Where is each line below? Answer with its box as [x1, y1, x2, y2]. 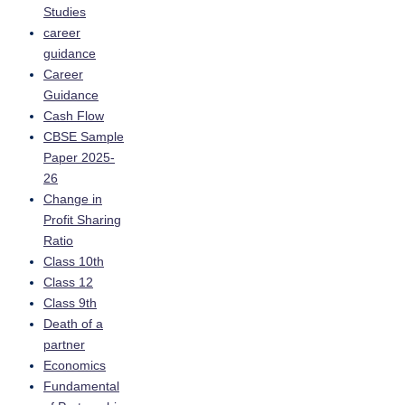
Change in [43, 193, 102, 207]
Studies [43, 5, 86, 20]
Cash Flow [43, 109, 104, 124]
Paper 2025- [43, 151, 115, 165]
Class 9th [43, 297, 97, 311]
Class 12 [43, 276, 93, 290]
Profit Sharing [43, 213, 121, 228]
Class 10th [43, 255, 104, 269]
